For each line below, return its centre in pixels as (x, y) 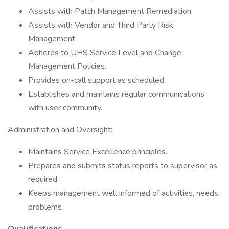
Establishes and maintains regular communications (116, 94)
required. (43, 179)
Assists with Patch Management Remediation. (110, 11)
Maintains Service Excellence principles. (98, 152)
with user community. (65, 108)
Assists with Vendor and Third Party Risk (101, 25)
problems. (46, 207)
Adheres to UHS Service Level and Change (105, 53)
